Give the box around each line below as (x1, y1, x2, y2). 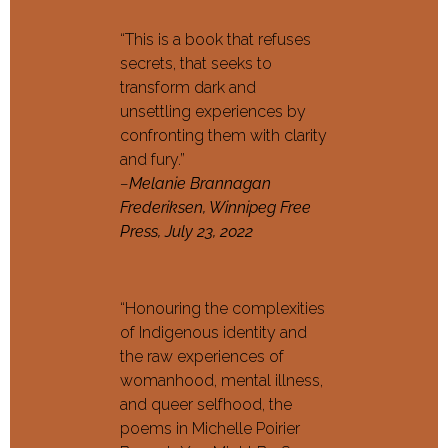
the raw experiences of (120, 347, 284, 367)
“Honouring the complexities (120, 299, 325, 319)
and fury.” (120, 150, 185, 170)
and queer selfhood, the (120, 395, 292, 415)
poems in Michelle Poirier (120, 419, 300, 439)
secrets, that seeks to (120, 54, 272, 74)
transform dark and (120, 78, 256, 98)
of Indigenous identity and (120, 323, 307, 343)
